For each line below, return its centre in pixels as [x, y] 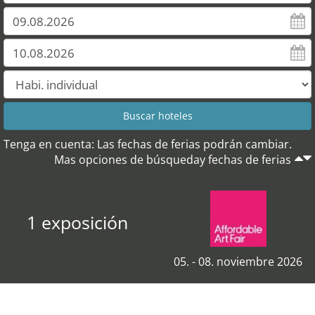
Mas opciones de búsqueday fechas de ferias [173, 160]
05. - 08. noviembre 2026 [238, 262]
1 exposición [77, 222]
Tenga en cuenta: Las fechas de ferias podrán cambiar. [148, 144]
